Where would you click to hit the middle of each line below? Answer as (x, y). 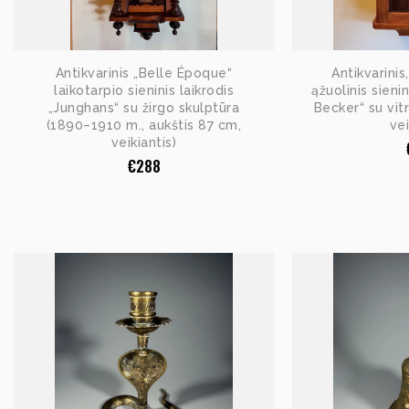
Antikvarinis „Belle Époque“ (144, 73)
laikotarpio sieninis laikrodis (144, 90)
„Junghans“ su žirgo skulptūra (144, 107)
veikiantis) (144, 142)
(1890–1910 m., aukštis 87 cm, (144, 125)
